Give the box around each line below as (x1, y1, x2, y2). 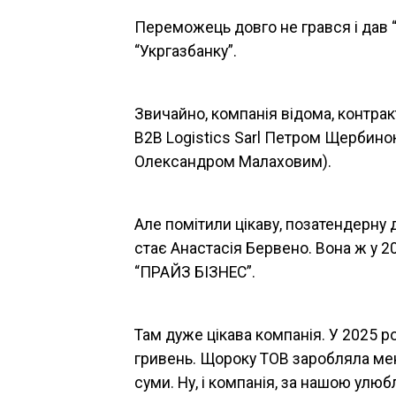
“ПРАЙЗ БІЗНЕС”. (134, 263, 255, 281)
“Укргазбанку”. (134, 42, 237, 60)
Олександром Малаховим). (134, 153, 331, 171)
